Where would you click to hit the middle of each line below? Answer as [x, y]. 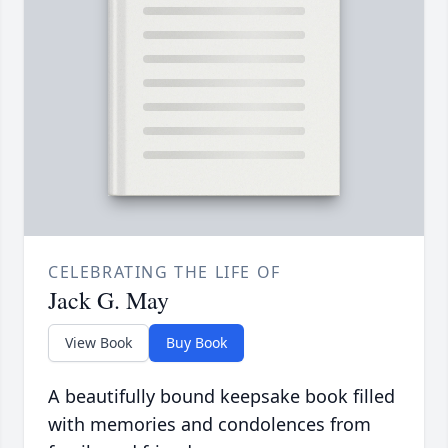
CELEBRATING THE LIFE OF [164, 272]
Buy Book [196, 343]
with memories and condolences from [209, 424]
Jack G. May [108, 300]
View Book [98, 343]
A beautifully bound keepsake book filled [221, 396]
